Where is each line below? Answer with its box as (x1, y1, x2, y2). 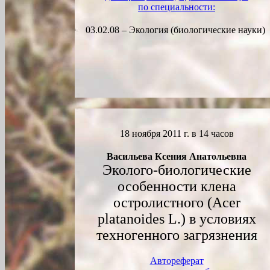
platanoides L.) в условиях (97, 211, 256, 227)
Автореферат (149, 256, 204, 266)
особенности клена (117, 178, 236, 194)
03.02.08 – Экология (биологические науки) (86, 25, 268, 35)
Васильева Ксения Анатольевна (107, 151, 246, 162)
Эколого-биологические (102, 162, 251, 178)
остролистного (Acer (113, 195, 240, 210)
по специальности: (138, 2, 215, 12)
